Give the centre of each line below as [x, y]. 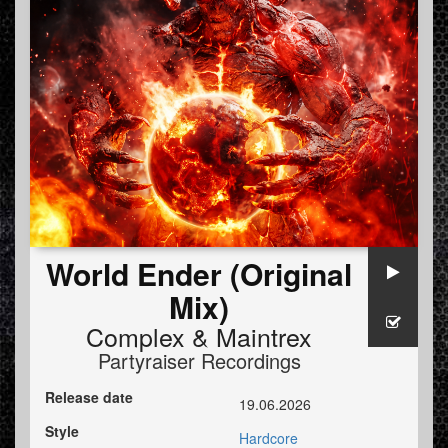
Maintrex [264, 336]
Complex [135, 336]
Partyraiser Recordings [199, 361]
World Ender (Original [199, 274]
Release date [89, 397]
